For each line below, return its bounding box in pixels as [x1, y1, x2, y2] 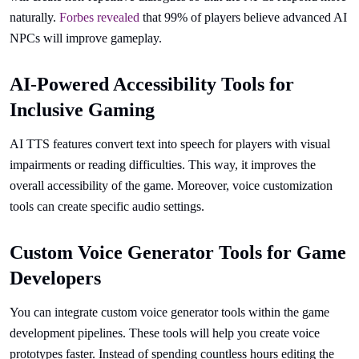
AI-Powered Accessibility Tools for [10, 74, 294, 95]
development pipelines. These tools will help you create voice [10, 326, 320, 340]
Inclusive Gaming [10, 99, 155, 120]
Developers [10, 268, 101, 288]
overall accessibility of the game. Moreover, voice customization [10, 179, 333, 192]
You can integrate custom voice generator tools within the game [10, 305, 329, 319]
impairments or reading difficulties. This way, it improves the [10, 158, 316, 171]
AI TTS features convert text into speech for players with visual [10, 137, 330, 151]
